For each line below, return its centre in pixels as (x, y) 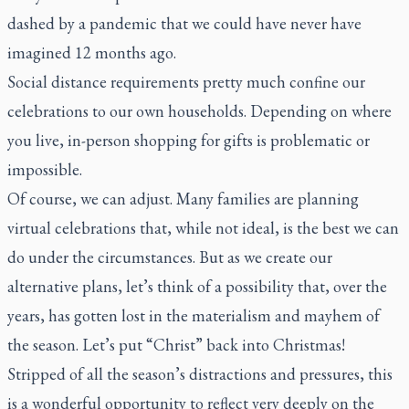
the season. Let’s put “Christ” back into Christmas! (176, 345)
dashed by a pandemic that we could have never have (184, 23)
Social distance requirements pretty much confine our (186, 82)
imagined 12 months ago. (92, 52)
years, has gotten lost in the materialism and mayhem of (194, 315)
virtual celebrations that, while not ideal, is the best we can (203, 228)
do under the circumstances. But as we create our (170, 257)
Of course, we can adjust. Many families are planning (183, 199)
